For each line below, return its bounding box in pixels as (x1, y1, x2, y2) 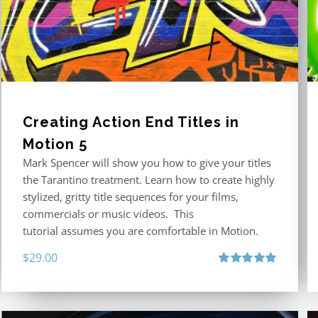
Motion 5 (23, 136, 88, 153)
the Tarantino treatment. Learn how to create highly (23, 172, 275, 187)
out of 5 (218, 280, 248, 292)
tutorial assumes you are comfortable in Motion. (23, 224, 259, 238)
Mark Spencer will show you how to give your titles (23, 155, 272, 170)
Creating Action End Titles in (23, 114, 240, 131)
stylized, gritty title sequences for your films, (23, 190, 239, 204)
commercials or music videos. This (23, 207, 194, 221)
